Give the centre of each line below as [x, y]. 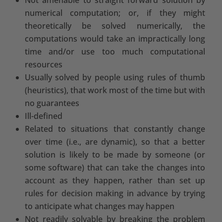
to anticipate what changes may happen [99, 206]
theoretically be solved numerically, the [115, 26]
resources [43, 64]
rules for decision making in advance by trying [115, 193]
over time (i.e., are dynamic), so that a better [115, 141]
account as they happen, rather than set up [115, 180]
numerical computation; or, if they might [115, 13]
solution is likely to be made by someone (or [115, 154]
